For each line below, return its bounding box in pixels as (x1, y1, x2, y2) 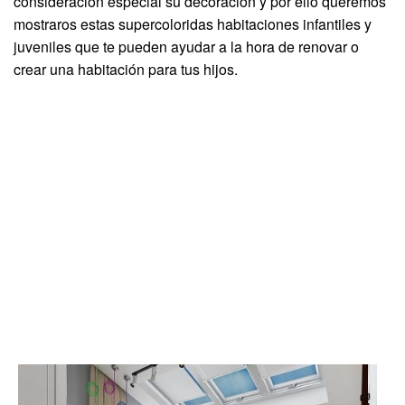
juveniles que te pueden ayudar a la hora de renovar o (14, 35, 359, 57)
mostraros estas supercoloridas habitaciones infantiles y (14, 13, 372, 34)
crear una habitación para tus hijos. (14, 58, 238, 80)
